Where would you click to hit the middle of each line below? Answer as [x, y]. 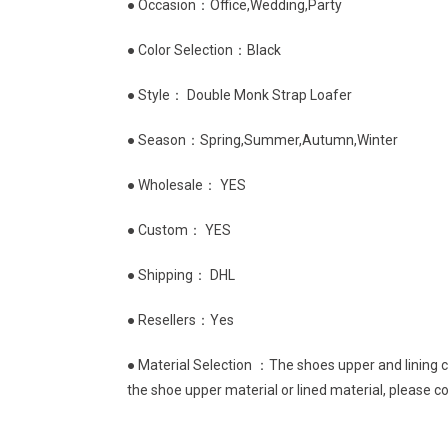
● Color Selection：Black [204, 50]
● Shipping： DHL [181, 275]
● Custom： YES [179, 230]
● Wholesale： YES [186, 185]
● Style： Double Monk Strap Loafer [239, 95]
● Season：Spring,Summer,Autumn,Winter [262, 140]
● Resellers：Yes [180, 320]
